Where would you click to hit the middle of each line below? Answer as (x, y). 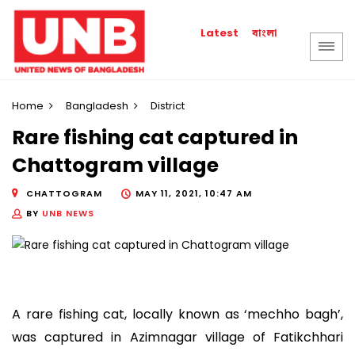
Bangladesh (97, 106)
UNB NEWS (68, 213)
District (168, 106)
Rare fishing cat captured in (155, 138)
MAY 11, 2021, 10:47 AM (194, 193)
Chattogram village (115, 166)
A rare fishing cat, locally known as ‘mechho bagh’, (177, 315)
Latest (220, 33)
